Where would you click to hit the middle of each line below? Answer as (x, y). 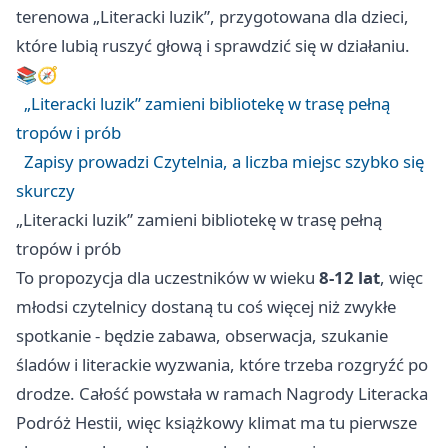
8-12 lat (349, 277)
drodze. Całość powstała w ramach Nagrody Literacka (222, 393)
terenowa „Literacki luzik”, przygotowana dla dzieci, (212, 16)
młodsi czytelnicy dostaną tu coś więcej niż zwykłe (206, 306)
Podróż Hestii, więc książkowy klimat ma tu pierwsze (216, 422)
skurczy (45, 190)
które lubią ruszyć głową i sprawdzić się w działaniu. (213, 45)
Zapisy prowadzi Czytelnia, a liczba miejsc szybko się (224, 161)
